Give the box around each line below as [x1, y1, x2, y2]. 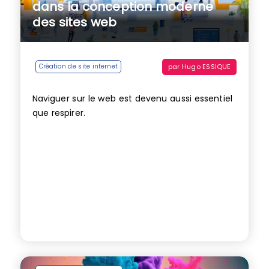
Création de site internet [38, 62, 118, 71]
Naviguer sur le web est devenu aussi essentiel [32, 92, 232, 105]
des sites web [32, 14, 117, 31]
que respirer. [32, 107, 86, 119]
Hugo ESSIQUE [182, 61, 231, 71]
